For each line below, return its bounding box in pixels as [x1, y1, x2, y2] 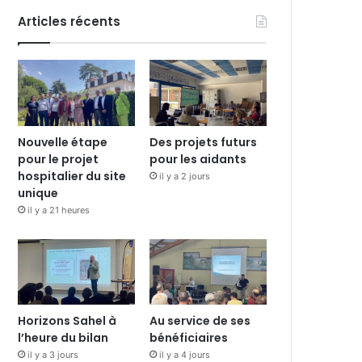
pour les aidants [149, 150, 247, 167]
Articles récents [18, 13, 121, 30]
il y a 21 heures [27, 204, 90, 216]
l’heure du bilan [18, 330, 109, 347]
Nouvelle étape [18, 133, 108, 150]
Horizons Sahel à [18, 313, 117, 330]
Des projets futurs [149, 133, 258, 150]
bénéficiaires [149, 330, 229, 347]
